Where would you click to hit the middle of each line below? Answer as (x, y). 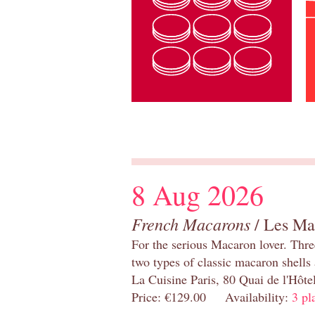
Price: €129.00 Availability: (212, 297)
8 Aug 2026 (198, 195)
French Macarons (191, 224)
